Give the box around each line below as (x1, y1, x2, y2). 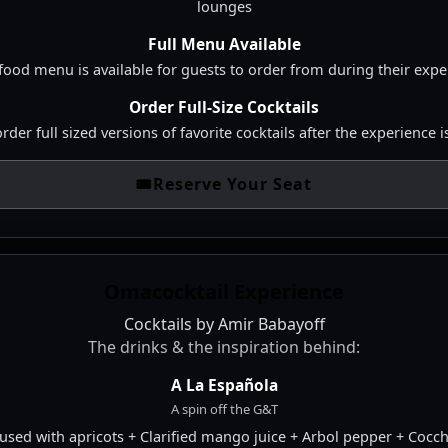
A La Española (170, 374, 278, 397)
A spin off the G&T (170, 400, 278, 419)
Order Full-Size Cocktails (129, 96, 319, 119)
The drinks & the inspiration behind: (88, 336, 360, 359)
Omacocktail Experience (104, 278, 344, 306)
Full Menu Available (147, 33, 301, 56)
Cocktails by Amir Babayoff (123, 313, 325, 336)
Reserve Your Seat (153, 173, 312, 196)
